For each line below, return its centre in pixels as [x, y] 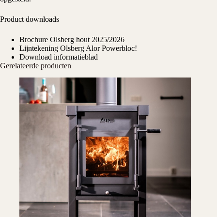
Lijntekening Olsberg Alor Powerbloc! [78, 48]
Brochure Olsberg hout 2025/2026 [72, 39]
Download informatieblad [59, 57]
